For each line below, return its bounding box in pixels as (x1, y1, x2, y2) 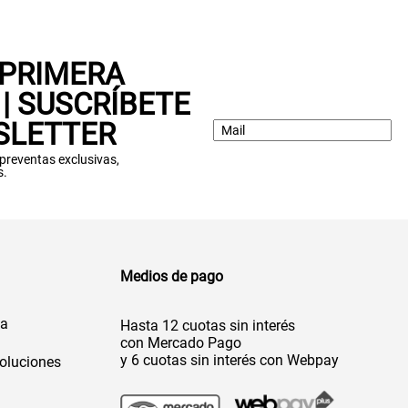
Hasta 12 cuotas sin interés (119, 316, 295, 334)
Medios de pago (119, 267, 223, 285)
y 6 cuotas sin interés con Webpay (119, 351, 339, 369)
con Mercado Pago (119, 333, 241, 352)
